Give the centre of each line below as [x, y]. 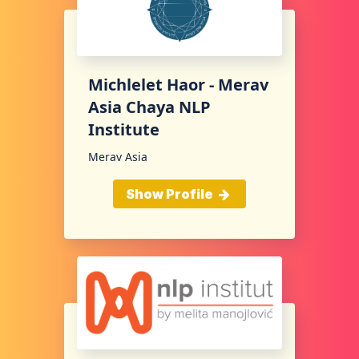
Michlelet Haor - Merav [178, 84]
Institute [124, 129]
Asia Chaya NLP [149, 107]
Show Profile [170, 194]
